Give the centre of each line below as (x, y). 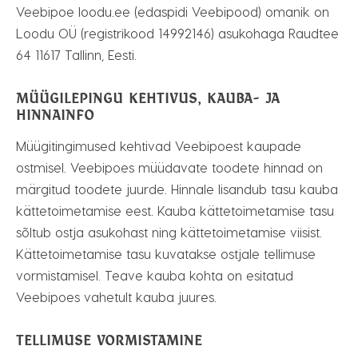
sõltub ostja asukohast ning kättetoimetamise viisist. (169, 232)
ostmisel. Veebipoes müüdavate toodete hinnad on (169, 167)
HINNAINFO (55, 115)
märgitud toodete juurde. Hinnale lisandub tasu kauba (177, 189)
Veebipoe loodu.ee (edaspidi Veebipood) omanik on (173, 12)
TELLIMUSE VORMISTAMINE (109, 340)
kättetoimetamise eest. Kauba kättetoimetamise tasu (175, 211)
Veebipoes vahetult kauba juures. (116, 297)
